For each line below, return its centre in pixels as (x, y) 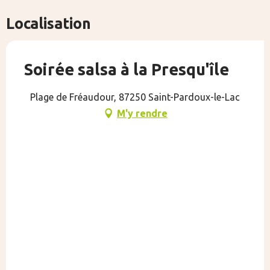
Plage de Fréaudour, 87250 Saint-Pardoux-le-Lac (135, 97)
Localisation (49, 24)
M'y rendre (142, 114)
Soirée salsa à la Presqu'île (127, 70)
